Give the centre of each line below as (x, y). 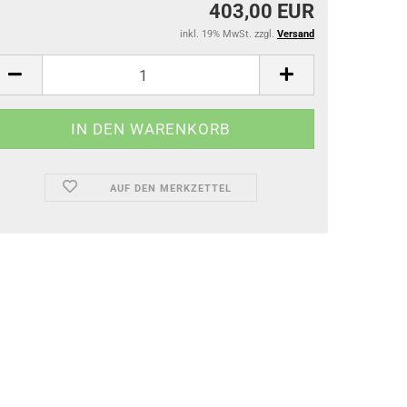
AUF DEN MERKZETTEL (170, 189)
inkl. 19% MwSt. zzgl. (228, 34)
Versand (296, 34)
